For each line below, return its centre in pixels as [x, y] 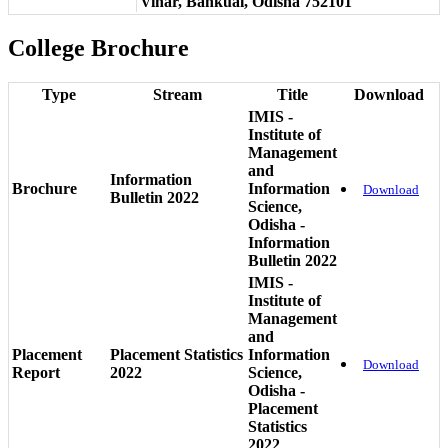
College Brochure [98, 47]
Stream [177, 94]
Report [36, 372]
